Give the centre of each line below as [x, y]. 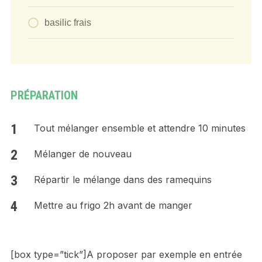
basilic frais [68, 22]
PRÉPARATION [44, 95]
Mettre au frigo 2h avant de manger [113, 205]
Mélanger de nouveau [82, 154]
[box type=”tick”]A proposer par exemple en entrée [126, 254]
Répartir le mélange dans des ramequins [123, 179]
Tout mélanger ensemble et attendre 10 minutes [139, 128]
